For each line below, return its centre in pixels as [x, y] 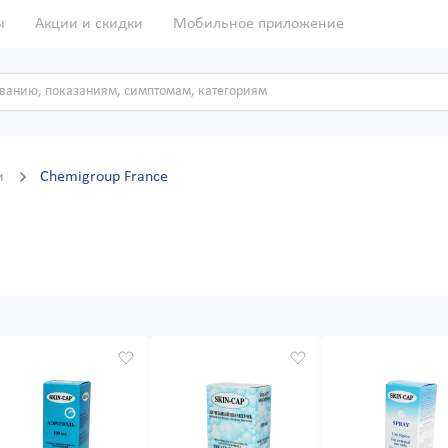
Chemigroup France [104, 177]
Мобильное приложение [258, 24]
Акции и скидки [89, 24]
